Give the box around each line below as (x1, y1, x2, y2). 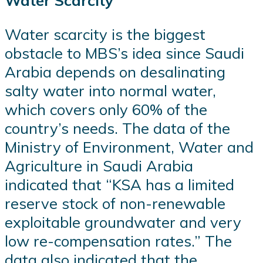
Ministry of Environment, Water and (5, 137, 254, 156)
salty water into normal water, (5, 80, 216, 100)
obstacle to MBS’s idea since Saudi (5, 43, 244, 62)
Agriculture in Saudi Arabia (5, 156, 193, 175)
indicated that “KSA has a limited (5, 174, 234, 194)
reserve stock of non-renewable (5, 193, 225, 213)
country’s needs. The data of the (5, 118, 230, 137)
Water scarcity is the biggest (5, 24, 205, 43)
